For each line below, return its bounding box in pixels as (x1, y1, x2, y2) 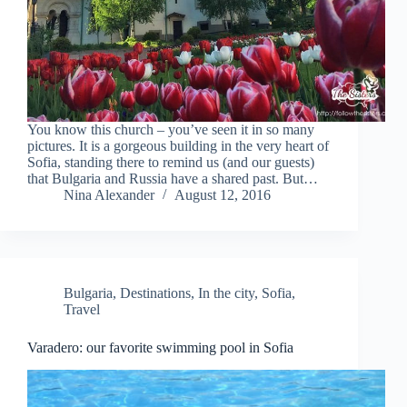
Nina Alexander (64, 187, 154, 203)
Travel (64, 302, 100, 318)
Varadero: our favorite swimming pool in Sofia (27, 340, 293, 356)
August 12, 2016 (174, 187, 271, 203)
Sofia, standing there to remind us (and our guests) (27, 154, 314, 171)
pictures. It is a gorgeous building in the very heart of (27, 138, 329, 154)
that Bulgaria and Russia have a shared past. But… (27, 171, 318, 187)
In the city (198, 285, 254, 302)
